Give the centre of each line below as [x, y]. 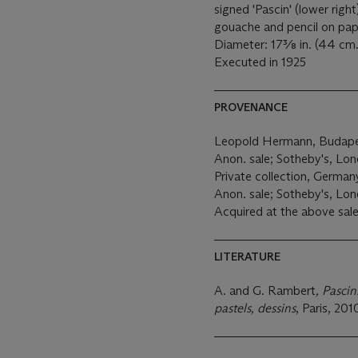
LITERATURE [247, 257]
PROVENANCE [251, 107]
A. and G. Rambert [265, 290]
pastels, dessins [255, 308]
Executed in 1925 [260, 62]
